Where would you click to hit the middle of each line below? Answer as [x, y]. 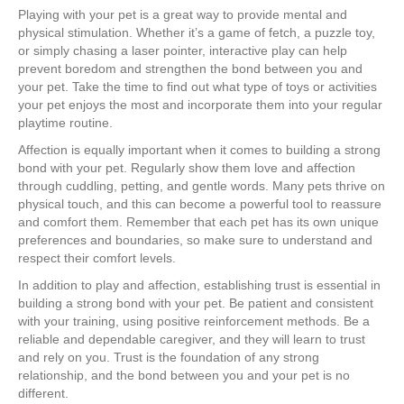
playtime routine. [65, 123]
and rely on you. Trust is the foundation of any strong [169, 358]
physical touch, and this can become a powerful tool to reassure [200, 204]
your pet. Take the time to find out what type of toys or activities [197, 87]
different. [43, 394]
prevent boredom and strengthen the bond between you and [190, 69]
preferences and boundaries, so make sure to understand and [195, 240]
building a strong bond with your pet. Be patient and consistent [196, 303]
